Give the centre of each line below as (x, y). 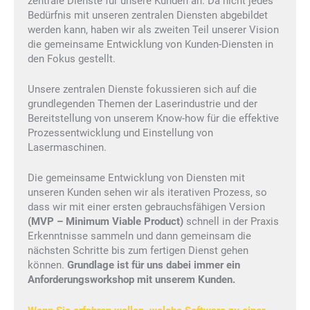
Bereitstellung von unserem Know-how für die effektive (153, 118)
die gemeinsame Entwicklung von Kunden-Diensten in (151, 44)
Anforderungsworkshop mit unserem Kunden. (131, 280)
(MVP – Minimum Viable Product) (106, 222)
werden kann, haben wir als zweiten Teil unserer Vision (153, 29)
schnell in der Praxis (231, 222)
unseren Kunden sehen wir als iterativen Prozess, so (147, 193)
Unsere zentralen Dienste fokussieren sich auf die (142, 89)
